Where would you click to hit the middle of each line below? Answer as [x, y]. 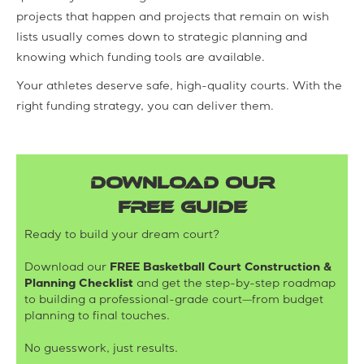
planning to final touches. [97, 316]
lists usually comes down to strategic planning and [162, 38]
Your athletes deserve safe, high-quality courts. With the [179, 87]
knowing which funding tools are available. [141, 58]
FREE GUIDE [182, 207]
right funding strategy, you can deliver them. [145, 107]
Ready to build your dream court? [122, 235]
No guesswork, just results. [101, 349]
